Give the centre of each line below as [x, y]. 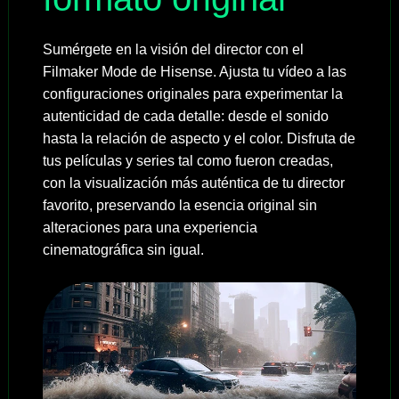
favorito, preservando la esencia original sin [179, 205]
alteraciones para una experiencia [150, 227]
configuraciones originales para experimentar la [192, 94]
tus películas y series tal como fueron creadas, [187, 160]
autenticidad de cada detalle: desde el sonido [185, 116]
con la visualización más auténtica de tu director [193, 183]
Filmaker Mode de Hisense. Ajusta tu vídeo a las [194, 71]
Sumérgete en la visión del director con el [173, 49]
